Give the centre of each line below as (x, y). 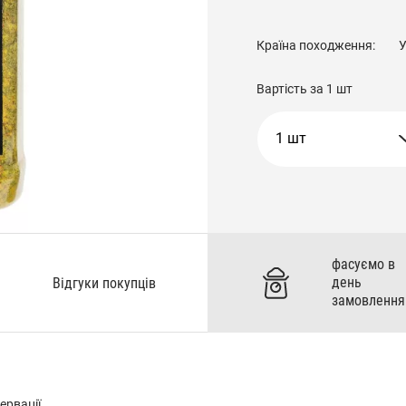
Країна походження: (317, 45)
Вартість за (291, 88)
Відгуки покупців (105, 283)
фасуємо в (363, 264)
